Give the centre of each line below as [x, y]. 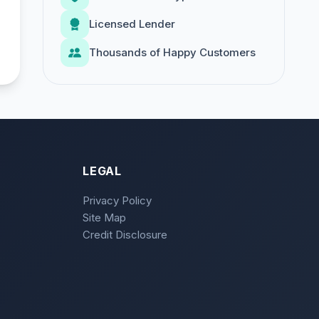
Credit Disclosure [125, 235]
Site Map [104, 218]
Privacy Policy [117, 200]
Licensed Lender [132, 24]
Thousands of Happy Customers [172, 52]
